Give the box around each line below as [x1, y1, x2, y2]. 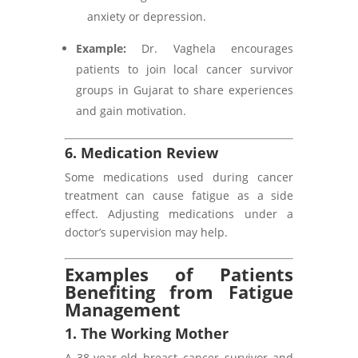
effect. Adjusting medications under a [64, 206, 294, 221]
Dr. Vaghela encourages [125, 41, 294, 56]
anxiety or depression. [86, 9, 206, 24]
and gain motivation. [75, 103, 186, 118]
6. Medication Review [64, 143, 218, 162]
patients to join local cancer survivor [75, 62, 294, 77]
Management [64, 297, 181, 321]
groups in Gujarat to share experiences [75, 82, 294, 97]
